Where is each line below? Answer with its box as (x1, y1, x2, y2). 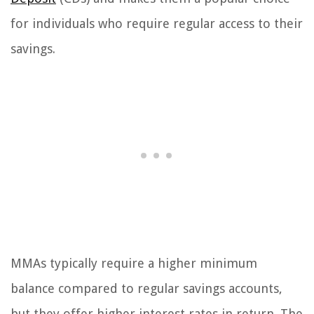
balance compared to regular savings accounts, (11, 281, 282, 296)
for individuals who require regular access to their (11, 16, 303, 32)
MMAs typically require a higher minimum (11, 256, 257, 271)
